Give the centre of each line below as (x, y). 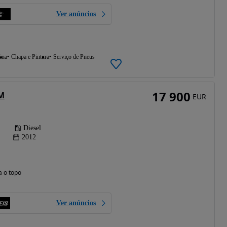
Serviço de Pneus (74, 56)
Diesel (32, 128)
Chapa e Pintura (30, 56)
